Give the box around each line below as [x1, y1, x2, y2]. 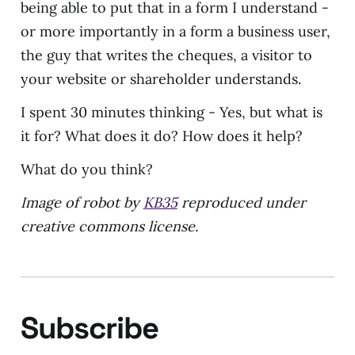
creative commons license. [20, 217, 198, 235]
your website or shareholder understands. [20, 70, 301, 88]
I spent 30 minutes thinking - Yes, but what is [20, 103, 323, 121]
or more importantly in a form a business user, [20, 22, 330, 40]
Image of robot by [20, 193, 143, 212]
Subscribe [20, 308, 158, 347]
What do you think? [20, 160, 153, 178]
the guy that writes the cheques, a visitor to [20, 46, 312, 64]
